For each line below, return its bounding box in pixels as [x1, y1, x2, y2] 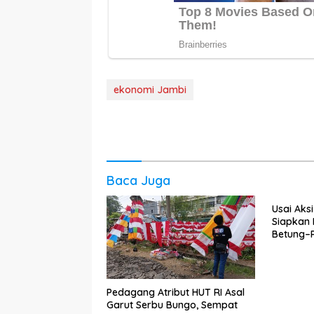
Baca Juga [107, 172, 170, 189]
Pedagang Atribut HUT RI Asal [107, 285, 245, 299]
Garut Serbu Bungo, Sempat [107, 298, 238, 311]
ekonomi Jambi [114, 83, 186, 96]
